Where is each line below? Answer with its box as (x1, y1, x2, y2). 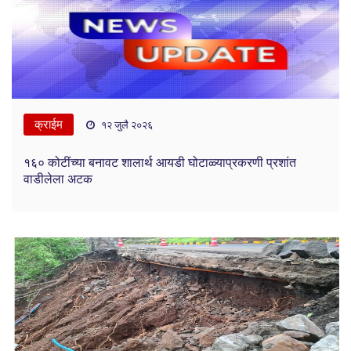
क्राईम (34, 117, 63, 132)
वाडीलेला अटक (24, 171, 92, 186)
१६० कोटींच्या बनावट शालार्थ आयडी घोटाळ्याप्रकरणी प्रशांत (24, 154, 296, 170)
